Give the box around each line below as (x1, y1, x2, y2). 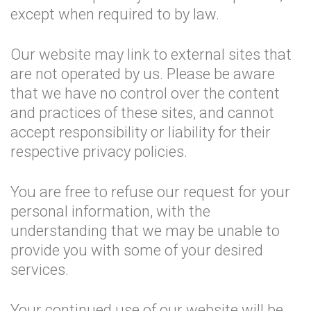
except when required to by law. (10, 6, 219, 23)
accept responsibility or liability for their (10, 124, 271, 141)
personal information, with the (10, 203, 210, 220)
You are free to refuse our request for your (10, 183, 290, 201)
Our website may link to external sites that (10, 46, 292, 63)
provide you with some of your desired (10, 242, 263, 259)
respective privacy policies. (10, 143, 187, 160)
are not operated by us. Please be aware (10, 65, 275, 83)
